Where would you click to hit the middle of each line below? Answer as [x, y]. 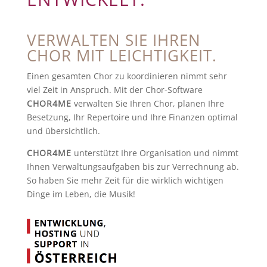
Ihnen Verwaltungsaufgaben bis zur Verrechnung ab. [133, 167]
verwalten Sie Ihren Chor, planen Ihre [148, 103]
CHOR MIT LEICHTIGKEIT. [122, 55]
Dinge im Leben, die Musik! [81, 194]
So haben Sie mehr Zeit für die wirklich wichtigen [125, 180]
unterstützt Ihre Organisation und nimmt [155, 153]
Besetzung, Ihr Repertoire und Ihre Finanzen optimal [132, 117]
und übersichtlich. [63, 131]
